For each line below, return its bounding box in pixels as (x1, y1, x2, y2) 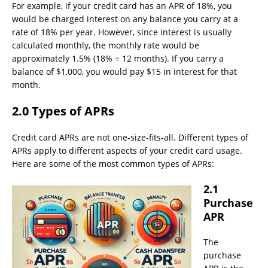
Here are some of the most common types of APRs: (12, 158, 214, 170)
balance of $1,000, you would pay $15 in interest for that (12, 66, 237, 78)
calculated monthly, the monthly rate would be (12, 39, 199, 51)
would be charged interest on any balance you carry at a (12, 13, 238, 25)
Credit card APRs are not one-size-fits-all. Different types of (12, 132, 248, 144)
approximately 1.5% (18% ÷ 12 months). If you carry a (12, 53, 224, 65)
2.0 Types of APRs (12, 103, 114, 120)
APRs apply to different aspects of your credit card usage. (12, 145, 242, 157)
